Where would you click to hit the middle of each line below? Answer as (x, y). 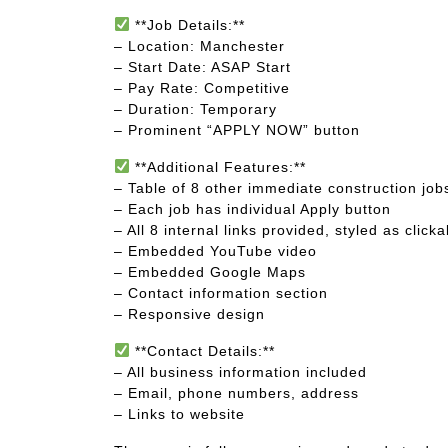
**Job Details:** (187, 25)
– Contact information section (221, 293)
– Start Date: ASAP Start (202, 67)
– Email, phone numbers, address (236, 393)
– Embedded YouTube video (215, 251)
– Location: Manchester (199, 46)
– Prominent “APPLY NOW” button (237, 130)
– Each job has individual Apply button (252, 209)
